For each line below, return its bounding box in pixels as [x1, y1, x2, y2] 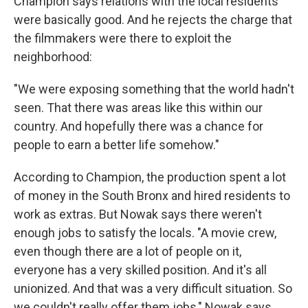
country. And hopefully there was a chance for [14, 119, 263, 134]
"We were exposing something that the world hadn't [14, 82, 294, 97]
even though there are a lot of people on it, [14, 244, 241, 259]
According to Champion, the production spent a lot [14, 170, 286, 185]
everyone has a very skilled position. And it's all [14, 263, 267, 278]
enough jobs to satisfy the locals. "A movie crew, [14, 225, 276, 241]
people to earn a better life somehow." [14, 137, 219, 153]
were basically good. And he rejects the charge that [14, 12, 292, 27]
